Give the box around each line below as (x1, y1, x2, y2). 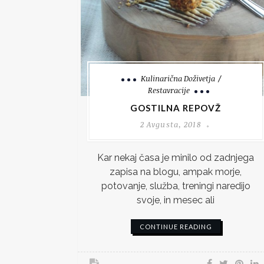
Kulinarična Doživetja (140, 72, 215, 84)
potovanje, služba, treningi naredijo (101, 180, 250, 192)
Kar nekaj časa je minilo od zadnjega (97, 151, 255, 163)
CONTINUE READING (139, 222, 212, 230)
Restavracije (148, 84, 190, 95)
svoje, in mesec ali (137, 194, 215, 206)
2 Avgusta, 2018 (140, 118, 202, 130)
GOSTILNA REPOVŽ (130, 102, 222, 113)
